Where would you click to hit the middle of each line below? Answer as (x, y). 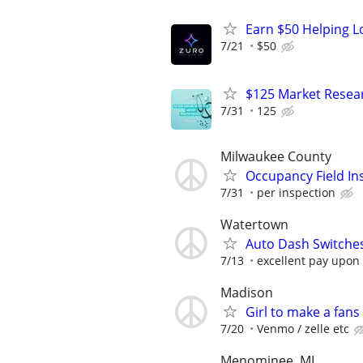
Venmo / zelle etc (303, 329)
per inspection (296, 192)
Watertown (254, 224)
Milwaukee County (276, 156)
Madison (247, 293)
